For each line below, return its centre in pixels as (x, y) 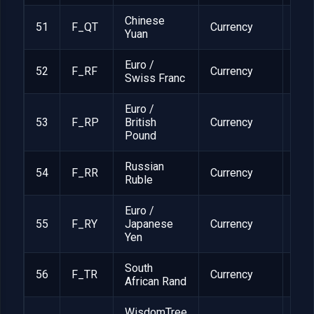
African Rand (156, 282)
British (141, 123)
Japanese (149, 224)
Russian (144, 167)
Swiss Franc (155, 78)
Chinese (145, 21)
